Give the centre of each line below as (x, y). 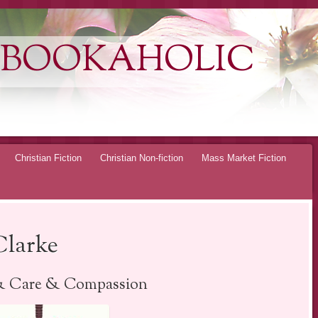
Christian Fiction (48, 158)
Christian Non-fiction (142, 158)
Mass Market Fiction (244, 158)
